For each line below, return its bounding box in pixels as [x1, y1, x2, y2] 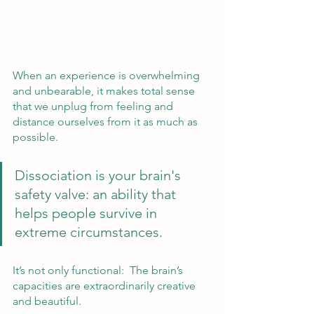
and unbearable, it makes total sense [13, 83, 198, 97]
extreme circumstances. [15, 223, 170, 240]
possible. [13, 130, 64, 144]
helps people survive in [15, 204, 161, 221]
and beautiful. [13, 294, 81, 308]
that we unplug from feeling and [13, 99, 176, 113]
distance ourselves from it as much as [13, 114, 200, 128]
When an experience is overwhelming [13, 68, 203, 82]
